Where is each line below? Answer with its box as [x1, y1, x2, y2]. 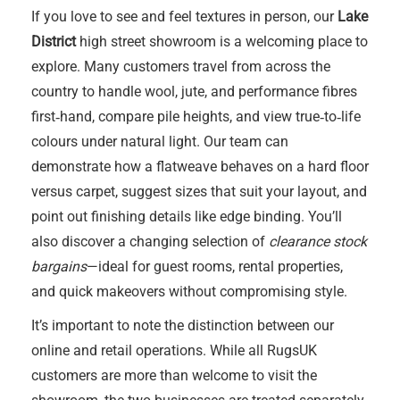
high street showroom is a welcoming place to [76, 33, 368, 50]
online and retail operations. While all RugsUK [31, 342, 317, 359]
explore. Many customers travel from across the [31, 58, 330, 75]
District [31, 33, 76, 50]
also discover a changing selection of [31, 233, 269, 250]
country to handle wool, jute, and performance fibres [31, 83, 357, 100]
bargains [31, 258, 87, 275]
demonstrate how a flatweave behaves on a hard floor [31, 158, 369, 175]
